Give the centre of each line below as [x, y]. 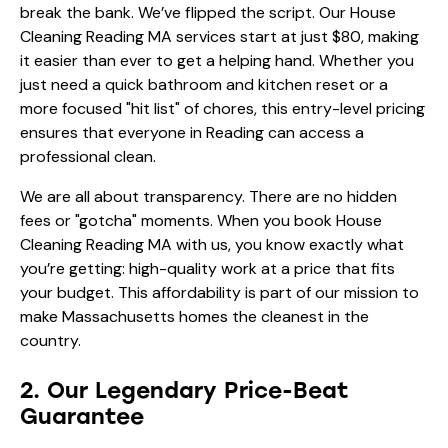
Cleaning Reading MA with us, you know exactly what [212, 244]
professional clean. [88, 156]
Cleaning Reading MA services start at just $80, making [219, 36]
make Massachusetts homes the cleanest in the [194, 316]
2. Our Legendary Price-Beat [184, 390]
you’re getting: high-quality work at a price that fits [207, 268]
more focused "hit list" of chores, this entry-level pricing [222, 108]
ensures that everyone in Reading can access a [192, 132]
